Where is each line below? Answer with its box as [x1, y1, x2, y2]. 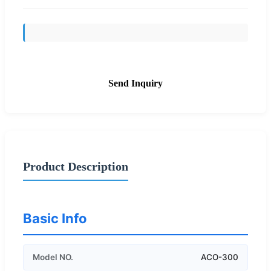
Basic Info [23, 210, 87, 226]
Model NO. [33, 252, 73, 262]
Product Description [23, 159, 128, 173]
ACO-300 [201, 252, 238, 262]
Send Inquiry [108, 77, 163, 88]
